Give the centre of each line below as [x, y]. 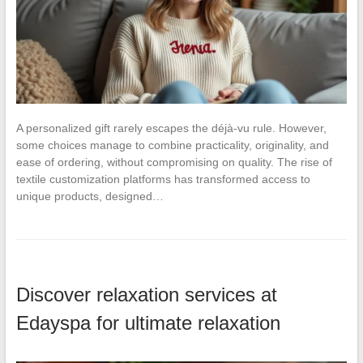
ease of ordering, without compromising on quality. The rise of [174, 162]
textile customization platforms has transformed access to [163, 179]
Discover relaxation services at [146, 294]
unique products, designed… [90, 196]
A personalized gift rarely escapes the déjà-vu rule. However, [171, 128]
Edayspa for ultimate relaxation [148, 322]
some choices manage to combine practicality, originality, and [172, 145]
